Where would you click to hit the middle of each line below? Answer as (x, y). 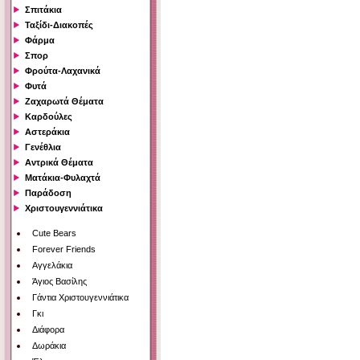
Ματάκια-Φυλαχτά (63, 178)
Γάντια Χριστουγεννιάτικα (80, 298)
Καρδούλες (49, 117)
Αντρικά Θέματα (59, 163)
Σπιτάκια (43, 10)
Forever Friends (64, 250)
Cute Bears (54, 233)
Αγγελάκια (52, 266)
